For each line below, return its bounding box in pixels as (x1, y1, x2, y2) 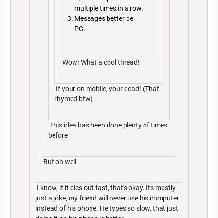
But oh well (42, 157, 76, 165)
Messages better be (74, 15, 133, 23)
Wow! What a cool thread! (61, 58, 140, 66)
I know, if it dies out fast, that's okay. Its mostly (36, 183, 176, 192)
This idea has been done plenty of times (48, 121, 167, 129)
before (48, 131, 68, 139)
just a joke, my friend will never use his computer (36, 194, 179, 202)
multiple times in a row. (74, 4, 143, 13)
